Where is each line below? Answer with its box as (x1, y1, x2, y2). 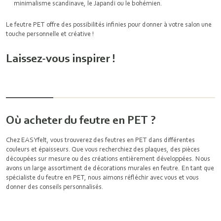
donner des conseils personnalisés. (6, 183, 105, 190)
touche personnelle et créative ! (6, 30, 96, 37)
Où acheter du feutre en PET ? (6, 112, 156, 127)
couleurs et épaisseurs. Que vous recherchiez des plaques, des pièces (6, 145, 200, 153)
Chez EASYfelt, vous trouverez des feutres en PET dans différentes (6, 136, 195, 144)
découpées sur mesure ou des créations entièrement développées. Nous (6, 154, 210, 162)
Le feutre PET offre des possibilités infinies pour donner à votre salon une (6, 20, 212, 28)
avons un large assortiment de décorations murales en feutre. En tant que (6, 164, 214, 172)
